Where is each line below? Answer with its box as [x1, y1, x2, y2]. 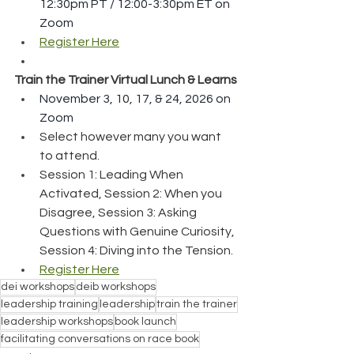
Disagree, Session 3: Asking [40, 205, 199, 219]
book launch [115, 315, 176, 327]
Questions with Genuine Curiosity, [40, 224, 237, 238]
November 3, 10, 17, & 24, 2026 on [40, 92, 233, 105]
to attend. [40, 149, 100, 162]
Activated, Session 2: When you [40, 186, 224, 200]
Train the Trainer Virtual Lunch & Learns [14, 73, 237, 86]
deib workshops [76, 281, 156, 292]
